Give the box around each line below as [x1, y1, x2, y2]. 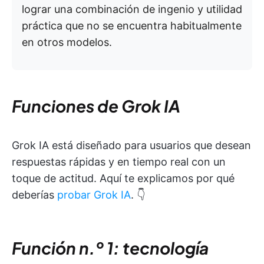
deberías [12, 188, 57, 201]
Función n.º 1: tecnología [12, 237, 209, 258]
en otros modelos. [22, 35, 112, 48]
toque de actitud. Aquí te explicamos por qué [12, 171, 235, 184]
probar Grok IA [57, 188, 131, 201]
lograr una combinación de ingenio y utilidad [22, 2, 242, 15]
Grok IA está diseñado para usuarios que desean [12, 138, 251, 151]
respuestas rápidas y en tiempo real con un [12, 155, 226, 168]
